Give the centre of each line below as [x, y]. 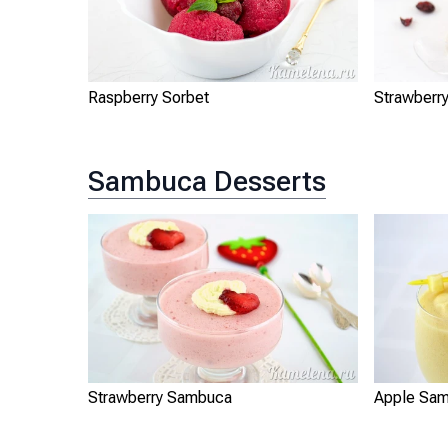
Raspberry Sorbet [148, 98]
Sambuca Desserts [207, 182]
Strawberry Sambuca [160, 398]
